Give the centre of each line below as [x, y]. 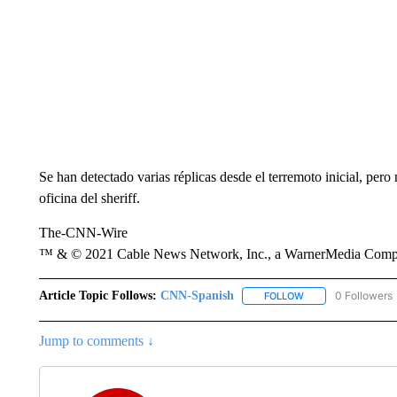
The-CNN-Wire [83, 233]
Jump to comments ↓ [96, 341]
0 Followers [363, 296]
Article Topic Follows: [97, 296]
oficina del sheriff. [89, 198]
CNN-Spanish [197, 296]
